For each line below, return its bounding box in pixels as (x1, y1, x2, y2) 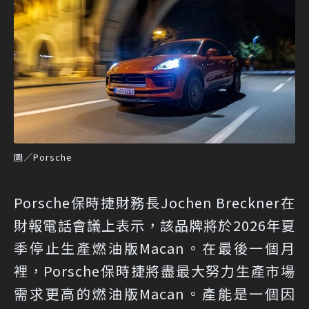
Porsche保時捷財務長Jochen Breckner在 (14, 192, 295, 212)
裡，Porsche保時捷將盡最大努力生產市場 (14, 260, 295, 281)
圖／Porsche (14, 150, 72, 163)
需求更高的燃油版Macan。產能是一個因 (14, 283, 295, 303)
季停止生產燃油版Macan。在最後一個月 (14, 237, 295, 258)
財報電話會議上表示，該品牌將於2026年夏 (14, 215, 295, 235)
